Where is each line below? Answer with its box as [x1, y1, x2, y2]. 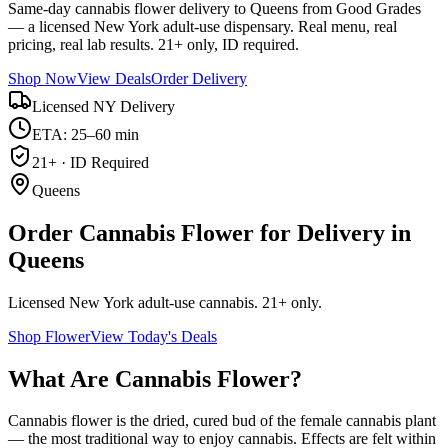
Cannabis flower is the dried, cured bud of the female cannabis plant [8, 412, 436, 430]
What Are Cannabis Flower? [8, 365, 302, 392]
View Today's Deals [90, 327, 217, 345]
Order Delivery [151, 69, 247, 87]
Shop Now [8, 69, 77, 87]
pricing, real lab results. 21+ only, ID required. [8, 35, 299, 53]
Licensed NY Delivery [32, 97, 175, 115]
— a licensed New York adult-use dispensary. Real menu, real [8, 17, 397, 35]
